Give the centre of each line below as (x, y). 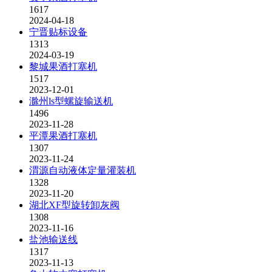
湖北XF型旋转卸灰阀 (74, 205)
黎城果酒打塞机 (63, 66)
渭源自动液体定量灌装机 (83, 170)
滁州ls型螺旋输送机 (71, 101)
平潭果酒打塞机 (63, 136)
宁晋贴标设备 (58, 32)
